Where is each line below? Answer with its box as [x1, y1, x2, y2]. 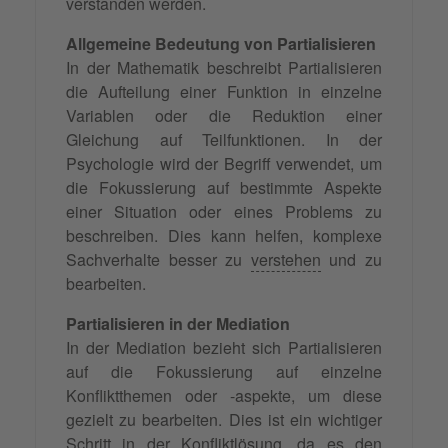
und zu [320, 248, 383, 272]
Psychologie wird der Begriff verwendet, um [66, 152, 382, 176]
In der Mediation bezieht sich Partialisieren [66, 336, 382, 360]
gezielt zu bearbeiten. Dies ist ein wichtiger [66, 408, 382, 432]
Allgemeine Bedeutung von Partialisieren [66, 32, 376, 56]
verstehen [250, 248, 321, 272]
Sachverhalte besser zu [66, 248, 251, 272]
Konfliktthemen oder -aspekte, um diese [66, 384, 382, 408]
